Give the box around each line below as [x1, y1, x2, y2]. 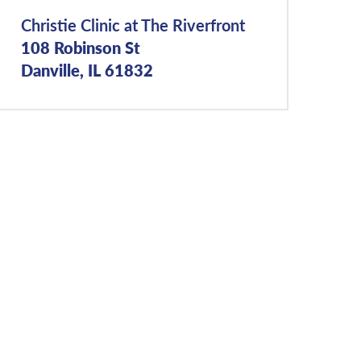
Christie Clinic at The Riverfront [21, 12, 246, 36]
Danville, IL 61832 [21, 57, 154, 81]
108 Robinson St [21, 35, 141, 59]
